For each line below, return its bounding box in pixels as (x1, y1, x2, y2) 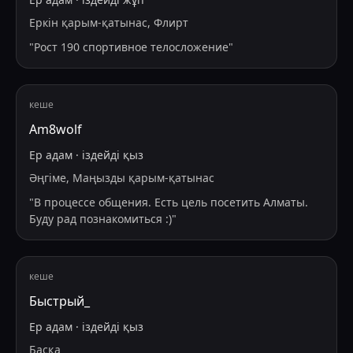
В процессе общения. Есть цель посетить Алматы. (34, 195, 308, 210)
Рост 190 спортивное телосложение (34, 39, 229, 55)
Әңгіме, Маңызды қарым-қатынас (29, 170, 214, 186)
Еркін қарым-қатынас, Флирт (29, 15, 188, 31)
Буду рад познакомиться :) (29, 211, 172, 227)
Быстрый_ (29, 292, 90, 310)
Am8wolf (29, 121, 82, 139)
